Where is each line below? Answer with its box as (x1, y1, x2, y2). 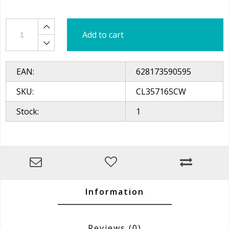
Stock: (16, 106, 39, 117)
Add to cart (82, 29, 124, 40)
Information (85, 186, 144, 197)
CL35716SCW (136, 86, 186, 97)
